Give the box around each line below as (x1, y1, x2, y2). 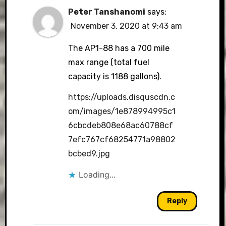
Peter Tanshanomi (68, 7, 145, 17)
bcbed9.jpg (68, 148, 110, 158)
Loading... (78, 169, 116, 180)
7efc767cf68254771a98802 (68, 134, 176, 144)
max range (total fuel (68, 57, 149, 67)
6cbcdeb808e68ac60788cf (68, 120, 173, 130)
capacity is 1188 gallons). (68, 71, 161, 81)
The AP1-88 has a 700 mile (68, 43, 169, 53)
